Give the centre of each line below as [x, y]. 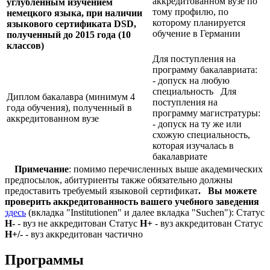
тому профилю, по [190, 12]
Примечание [42, 169]
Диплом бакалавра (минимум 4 [71, 97]
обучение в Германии [196, 34]
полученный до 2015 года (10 [69, 35]
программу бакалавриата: [205, 70]
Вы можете [232, 191]
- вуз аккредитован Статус [208, 224]
